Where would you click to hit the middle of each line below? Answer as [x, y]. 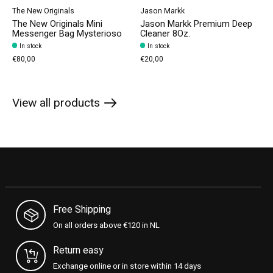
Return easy [79, 250]
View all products [56, 103]
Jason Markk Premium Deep [196, 24]
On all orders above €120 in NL [107, 225]
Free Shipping [82, 209]
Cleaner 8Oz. [165, 34]
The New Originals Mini [57, 24]
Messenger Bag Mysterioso [67, 34]
